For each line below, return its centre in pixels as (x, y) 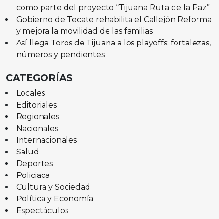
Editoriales (36, 105)
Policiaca (33, 175)
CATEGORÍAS (39, 77)
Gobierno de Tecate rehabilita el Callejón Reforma (114, 19)
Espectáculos (42, 210)
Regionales (37, 116)
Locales (30, 93)
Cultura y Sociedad (53, 187)
